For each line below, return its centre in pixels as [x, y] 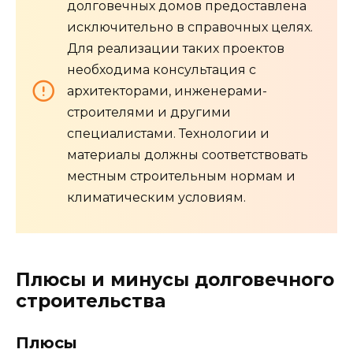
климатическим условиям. [156, 197]
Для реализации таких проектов [176, 48]
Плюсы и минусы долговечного [175, 279]
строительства [91, 301]
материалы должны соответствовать [188, 154]
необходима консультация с [162, 69]
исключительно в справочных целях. [190, 27]
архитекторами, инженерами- [167, 91]
